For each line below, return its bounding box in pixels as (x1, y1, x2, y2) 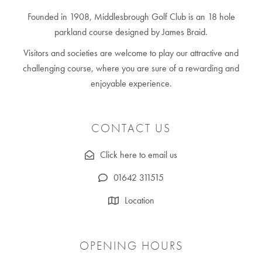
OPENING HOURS (79, 237, 183, 253)
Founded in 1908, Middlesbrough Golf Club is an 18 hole (27, 10, 235, 23)
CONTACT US (91, 120, 171, 136)
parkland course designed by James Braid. (54, 25, 208, 38)
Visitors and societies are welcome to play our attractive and (23, 46, 239, 59)
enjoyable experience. (90, 77, 172, 89)
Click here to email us (100, 148, 177, 161)
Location (124, 194, 154, 206)
